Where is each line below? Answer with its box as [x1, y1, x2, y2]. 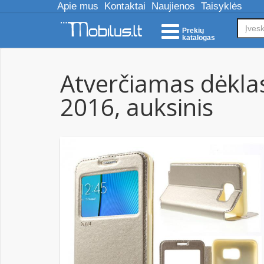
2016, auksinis [60, 91, 213, 123]
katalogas [182, 34, 215, 42]
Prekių [182, 27, 204, 35]
